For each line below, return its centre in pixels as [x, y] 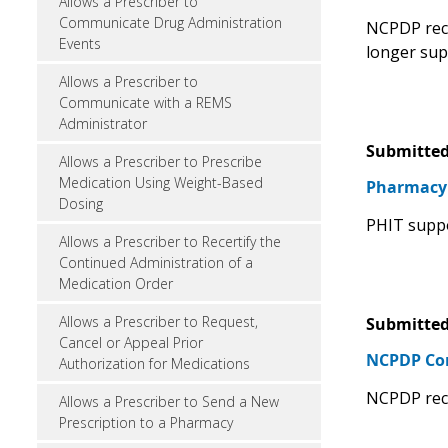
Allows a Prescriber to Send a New [169, 401]
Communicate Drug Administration [170, 22]
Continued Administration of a [156, 262]
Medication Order [116, 283]
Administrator [103, 123]
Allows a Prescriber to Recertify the [170, 241]
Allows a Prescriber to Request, [158, 321]
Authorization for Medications [154, 363]
